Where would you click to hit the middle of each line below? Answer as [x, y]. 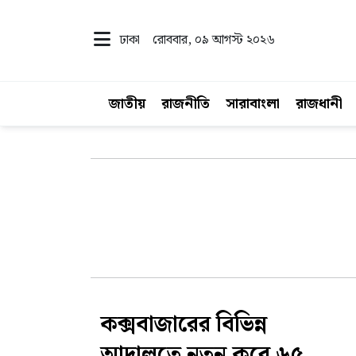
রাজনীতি [186, 104]
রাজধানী [319, 104]
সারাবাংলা [253, 104]
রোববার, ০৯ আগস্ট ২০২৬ [214, 40]
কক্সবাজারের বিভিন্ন [184, 325]
